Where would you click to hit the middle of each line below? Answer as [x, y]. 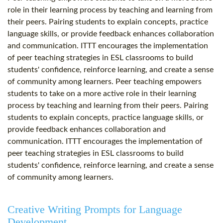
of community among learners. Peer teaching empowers [105, 82]
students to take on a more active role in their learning [102, 94]
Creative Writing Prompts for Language [95, 210]
